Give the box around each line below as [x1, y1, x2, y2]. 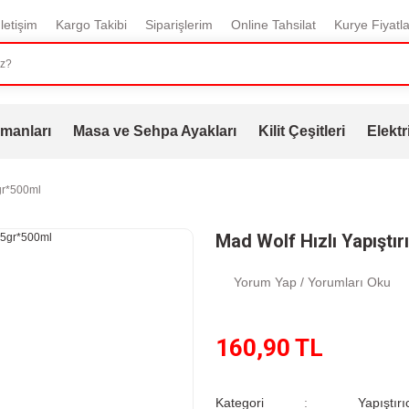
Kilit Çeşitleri [257, 123, 345, 139]
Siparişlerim [144, 17, 213, 32]
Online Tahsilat [230, 17, 316, 32]
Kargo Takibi [55, 17, 127, 32]
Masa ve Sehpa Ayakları [72, 123, 236, 139]
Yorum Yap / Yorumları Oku [234, 275, 391, 289]
